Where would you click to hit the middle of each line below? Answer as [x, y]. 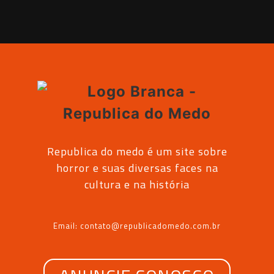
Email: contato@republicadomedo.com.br [137, 225]
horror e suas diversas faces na [137, 168]
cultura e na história [137, 185]
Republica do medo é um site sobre [137, 152]
